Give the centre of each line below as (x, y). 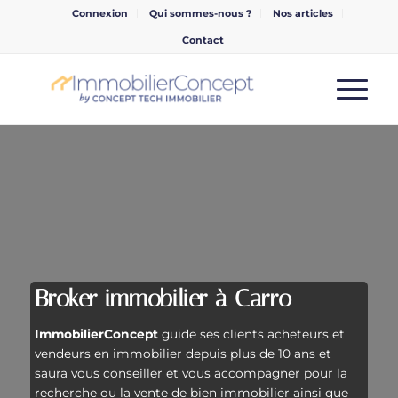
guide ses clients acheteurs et (253, 334)
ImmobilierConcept (98, 334)
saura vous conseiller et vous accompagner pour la (191, 373)
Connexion (100, 13)
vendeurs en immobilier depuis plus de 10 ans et (183, 354)
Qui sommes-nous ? (201, 13)
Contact (203, 40)
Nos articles (303, 13)
